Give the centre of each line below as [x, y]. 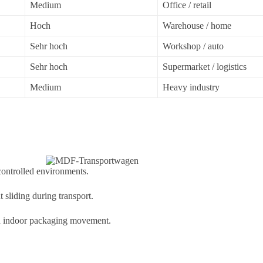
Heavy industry [191, 87]
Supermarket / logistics [205, 67]
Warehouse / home [197, 26]
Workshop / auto [193, 46]
